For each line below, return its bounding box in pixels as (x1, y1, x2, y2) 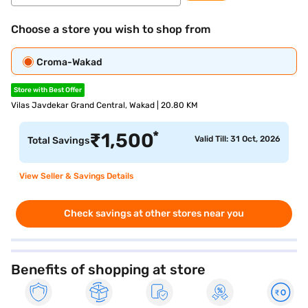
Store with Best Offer (14, 86, 82, 94)
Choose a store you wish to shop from (11, 23, 210, 36)
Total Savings (27, 135, 89, 146)
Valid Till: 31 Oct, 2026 (195, 134, 280, 144)
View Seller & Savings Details (19, 171, 133, 181)
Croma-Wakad (36, 56, 102, 68)
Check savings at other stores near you (64, 208, 244, 219)
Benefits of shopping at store (11, 261, 206, 278)
